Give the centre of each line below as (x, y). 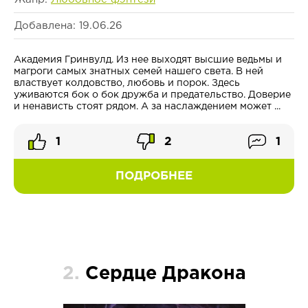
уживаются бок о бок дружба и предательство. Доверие (152, 95)
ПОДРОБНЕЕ (154, 177)
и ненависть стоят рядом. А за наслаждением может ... (147, 107)
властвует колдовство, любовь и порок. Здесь (127, 84)
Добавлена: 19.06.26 (68, 26)
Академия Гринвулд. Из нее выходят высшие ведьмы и (148, 60)
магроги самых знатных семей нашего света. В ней (139, 72)
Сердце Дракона (165, 274)
